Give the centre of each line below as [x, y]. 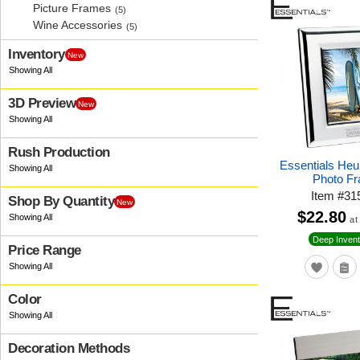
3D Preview [42, 103]
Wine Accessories [78, 25]
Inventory [37, 54]
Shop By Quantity [61, 201]
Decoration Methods [69, 348]
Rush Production [59, 152]
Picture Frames [72, 8]
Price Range [45, 250]
